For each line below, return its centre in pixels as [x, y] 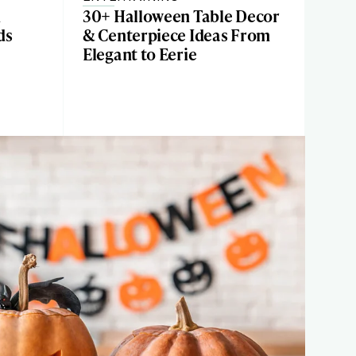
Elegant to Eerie [140, 54]
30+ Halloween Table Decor [181, 16]
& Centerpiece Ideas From [176, 35]
